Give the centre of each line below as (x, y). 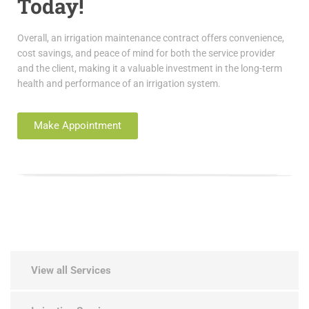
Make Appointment (78, 125)
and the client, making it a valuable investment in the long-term (150, 68)
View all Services (71, 270)
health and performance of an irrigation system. (119, 83)
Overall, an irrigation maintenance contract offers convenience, (151, 38)
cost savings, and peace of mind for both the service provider (146, 53)
